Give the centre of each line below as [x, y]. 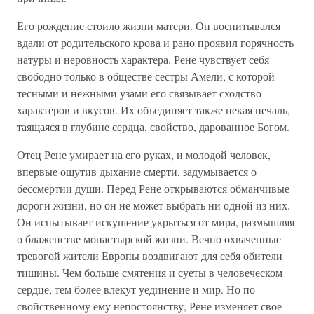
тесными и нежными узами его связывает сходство [139, 93]
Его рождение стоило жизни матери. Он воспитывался [149, 26]
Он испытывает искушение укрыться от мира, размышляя [156, 222]
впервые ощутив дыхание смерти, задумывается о [137, 171]
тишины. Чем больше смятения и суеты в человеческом [150, 272]
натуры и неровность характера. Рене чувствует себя [143, 59]
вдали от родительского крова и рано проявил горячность [155, 42]
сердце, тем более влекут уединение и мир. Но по [136, 289]
